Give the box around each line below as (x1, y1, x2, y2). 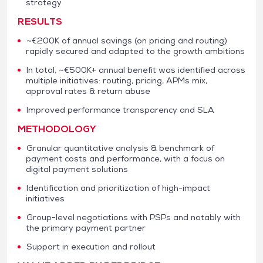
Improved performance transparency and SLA (26, 104, 214, 115)
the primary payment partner (26, 222, 146, 233)
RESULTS (18, 15, 62, 28)
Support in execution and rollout (26, 241, 156, 252)
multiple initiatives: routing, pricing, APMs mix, (26, 75, 207, 86)
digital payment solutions (26, 163, 128, 174)
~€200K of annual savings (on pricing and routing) (26, 35, 227, 46)
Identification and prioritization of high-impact (26, 182, 210, 193)
